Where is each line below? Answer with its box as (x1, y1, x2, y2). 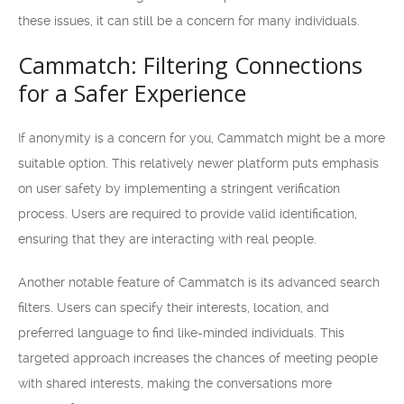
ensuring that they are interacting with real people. (18, 232, 317, 246)
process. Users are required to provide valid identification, (18, 207, 357, 221)
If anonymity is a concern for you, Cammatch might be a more (18, 131, 385, 145)
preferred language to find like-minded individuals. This (18, 326, 344, 340)
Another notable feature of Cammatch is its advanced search (18, 275, 380, 289)
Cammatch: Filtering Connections (18, 50, 363, 80)
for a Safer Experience (18, 78, 246, 108)
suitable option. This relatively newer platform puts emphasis (18, 156, 379, 170)
